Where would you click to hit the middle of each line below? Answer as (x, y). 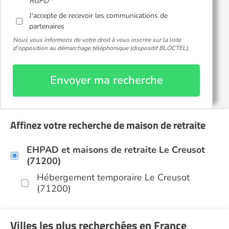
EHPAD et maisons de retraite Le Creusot (116, 150)
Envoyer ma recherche (106, 80)
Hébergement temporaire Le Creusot (113, 177)
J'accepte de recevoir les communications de (99, 16)
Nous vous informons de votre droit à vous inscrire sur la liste (97, 40)
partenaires (47, 26)
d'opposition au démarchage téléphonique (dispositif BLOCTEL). (101, 48)
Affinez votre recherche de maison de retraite (108, 125)
